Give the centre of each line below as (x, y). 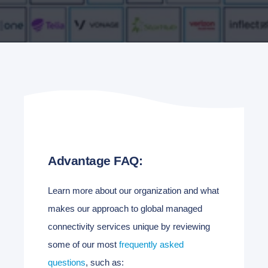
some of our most (83, 244)
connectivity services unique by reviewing (129, 226)
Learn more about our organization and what (133, 190)
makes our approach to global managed (125, 208)
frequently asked (151, 244)
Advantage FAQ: (95, 161)
